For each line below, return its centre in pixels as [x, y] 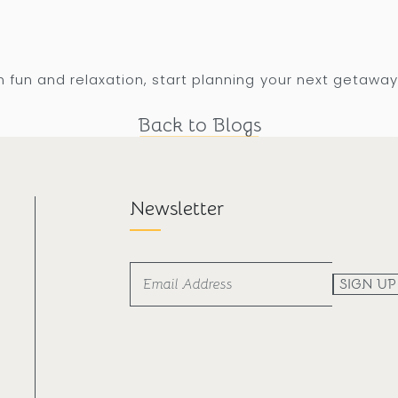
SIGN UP [367, 284]
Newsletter [176, 208]
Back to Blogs [199, 124]
